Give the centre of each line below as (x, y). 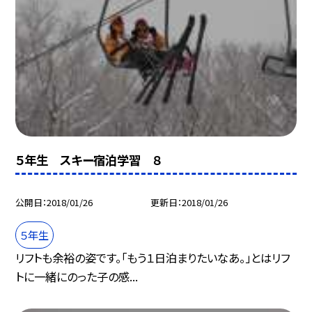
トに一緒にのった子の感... (77, 276)
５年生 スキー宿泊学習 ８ (89, 160)
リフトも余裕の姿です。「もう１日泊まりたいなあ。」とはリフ (153, 257)
